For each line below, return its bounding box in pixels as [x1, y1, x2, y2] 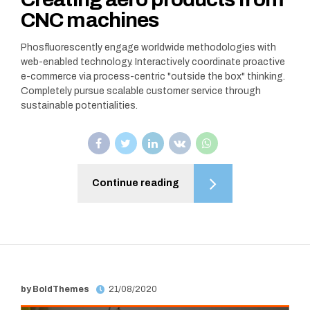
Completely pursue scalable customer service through [21, 86, 261, 97]
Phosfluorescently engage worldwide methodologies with [21, 42, 276, 53]
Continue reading [92, 178, 179, 189]
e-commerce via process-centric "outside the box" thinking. [21, 71, 285, 82]
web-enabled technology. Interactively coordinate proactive [21, 57, 285, 68]
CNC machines [21, 9, 159, 32]
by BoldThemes [21, 284, 89, 294]
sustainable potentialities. [21, 100, 138, 111]
